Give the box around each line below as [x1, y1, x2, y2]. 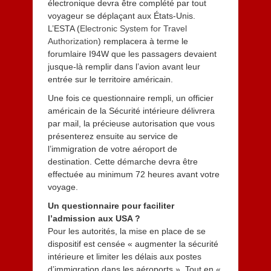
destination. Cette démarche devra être [47, 157, 198, 166]
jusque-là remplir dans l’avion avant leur [47, 62, 200, 71]
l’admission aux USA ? [47, 214, 140, 223]
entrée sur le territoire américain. [47, 74, 173, 84]
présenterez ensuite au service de [47, 131, 178, 141]
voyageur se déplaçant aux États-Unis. [47, 11, 195, 21]
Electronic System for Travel [79, 24, 187, 33]
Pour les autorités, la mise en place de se [47, 226, 206, 236]
